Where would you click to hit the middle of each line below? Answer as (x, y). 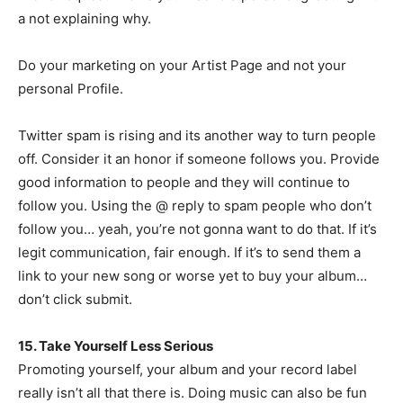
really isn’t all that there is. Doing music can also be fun (193, 393)
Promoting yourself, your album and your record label (188, 369)
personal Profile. (71, 89)
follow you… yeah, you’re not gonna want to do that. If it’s (197, 229)
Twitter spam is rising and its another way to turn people (197, 135)
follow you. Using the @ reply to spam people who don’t (195, 206)
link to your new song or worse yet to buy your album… (193, 276)
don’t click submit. (75, 299)
